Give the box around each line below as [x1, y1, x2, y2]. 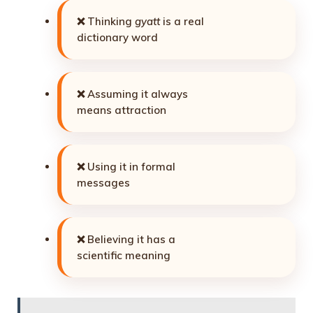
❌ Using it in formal [77, 160, 175, 174]
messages [77, 176, 130, 190]
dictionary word [77, 31, 158, 45]
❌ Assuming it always [77, 87, 188, 101]
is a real [160, 15, 204, 29]
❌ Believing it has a [77, 233, 175, 247]
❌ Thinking [77, 15, 135, 29]
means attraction [77, 103, 166, 117]
